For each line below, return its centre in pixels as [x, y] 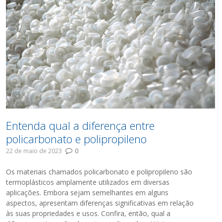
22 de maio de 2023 [34, 151]
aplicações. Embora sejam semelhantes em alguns [87, 193]
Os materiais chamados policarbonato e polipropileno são [99, 172]
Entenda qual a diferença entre [81, 126]
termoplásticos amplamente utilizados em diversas [88, 182]
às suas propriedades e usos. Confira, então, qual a [88, 214]
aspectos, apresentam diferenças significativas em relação [100, 203]
